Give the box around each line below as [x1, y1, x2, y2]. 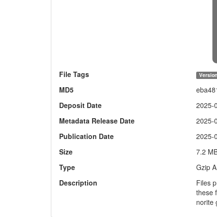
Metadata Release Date [59, 115, 135, 125]
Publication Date [59, 131, 114, 141]
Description [59, 177, 97, 187]
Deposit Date [59, 100, 102, 110]
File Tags [59, 69, 89, 79]
